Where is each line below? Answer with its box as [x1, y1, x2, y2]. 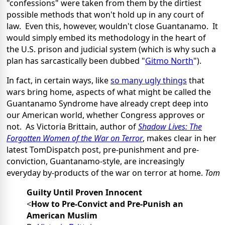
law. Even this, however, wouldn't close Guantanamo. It [7, 21, 218, 32]
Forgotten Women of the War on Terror [7, 133, 143, 144]
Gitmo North [145, 55, 193, 67]
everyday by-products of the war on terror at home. [7, 167, 205, 179]
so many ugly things [110, 75, 187, 86]
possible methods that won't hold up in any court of [7, 9, 204, 21]
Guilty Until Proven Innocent [27, 187, 142, 198]
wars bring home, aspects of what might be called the [7, 86, 211, 98]
